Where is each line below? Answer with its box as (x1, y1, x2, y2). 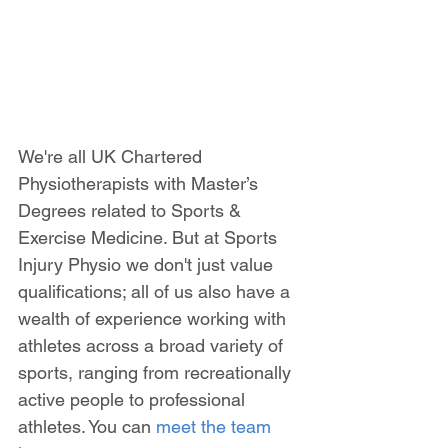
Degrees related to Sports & (18, 199, 246, 221)
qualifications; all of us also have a (18, 280, 295, 302)
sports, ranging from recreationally (18, 361, 296, 383)
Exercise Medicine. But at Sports (18, 226, 282, 248)
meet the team (156, 415, 276, 437)
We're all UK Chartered (18, 145, 207, 167)
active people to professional (18, 388, 250, 410)
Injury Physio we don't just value (18, 253, 278, 275)
